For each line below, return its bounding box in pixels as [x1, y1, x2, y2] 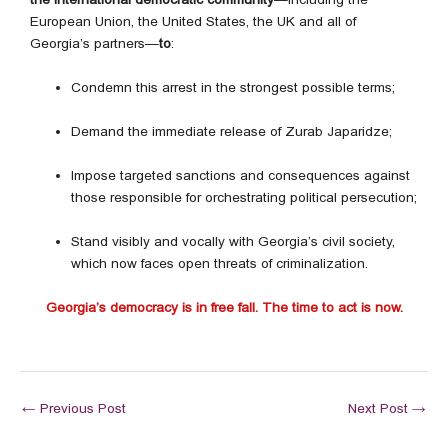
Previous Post [36, 400, 126, 416]
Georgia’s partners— [30, 36, 159, 52]
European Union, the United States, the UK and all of [30, 14, 356, 30]
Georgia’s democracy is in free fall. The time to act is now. [45, 299, 403, 315]
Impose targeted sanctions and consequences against [71, 168, 411, 184]
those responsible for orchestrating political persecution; [71, 190, 418, 206]
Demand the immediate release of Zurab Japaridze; [71, 124, 393, 140]
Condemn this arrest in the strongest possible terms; [71, 80, 396, 96]
